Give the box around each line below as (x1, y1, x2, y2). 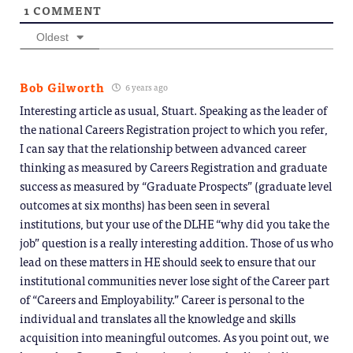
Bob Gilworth (20, 76, 105, 97)
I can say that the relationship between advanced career (20, 137, 307, 158)
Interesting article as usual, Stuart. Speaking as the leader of (20, 99, 327, 120)
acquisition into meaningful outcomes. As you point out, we (20, 326, 329, 347)
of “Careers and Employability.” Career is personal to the (20, 288, 304, 309)
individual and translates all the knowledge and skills (20, 307, 295, 328)
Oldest (36, 30, 69, 43)
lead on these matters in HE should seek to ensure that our (20, 251, 316, 271)
